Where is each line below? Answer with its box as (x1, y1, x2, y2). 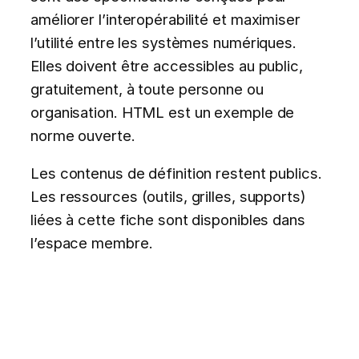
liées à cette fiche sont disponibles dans (30, 211, 305, 229)
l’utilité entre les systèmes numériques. (30, 33, 296, 51)
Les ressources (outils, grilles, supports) (30, 188, 306, 206)
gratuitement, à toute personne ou (30, 79, 264, 98)
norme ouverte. (30, 126, 135, 144)
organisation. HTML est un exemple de (30, 103, 295, 121)
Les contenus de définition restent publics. (30, 164, 322, 183)
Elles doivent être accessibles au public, (30, 56, 303, 75)
